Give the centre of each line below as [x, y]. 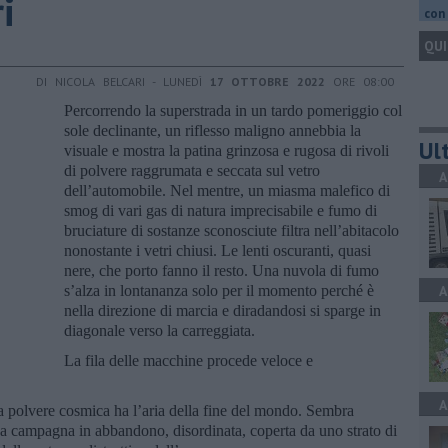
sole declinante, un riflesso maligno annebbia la [212, 130]
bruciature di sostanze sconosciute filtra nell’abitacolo [231, 230]
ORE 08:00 [359, 81]
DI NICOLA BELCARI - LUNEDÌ [123, 81]
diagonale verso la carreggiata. [159, 330]
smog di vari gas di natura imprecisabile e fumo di [220, 210]
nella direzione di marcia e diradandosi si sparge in [222, 310]
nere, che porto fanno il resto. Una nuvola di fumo [221, 270]
